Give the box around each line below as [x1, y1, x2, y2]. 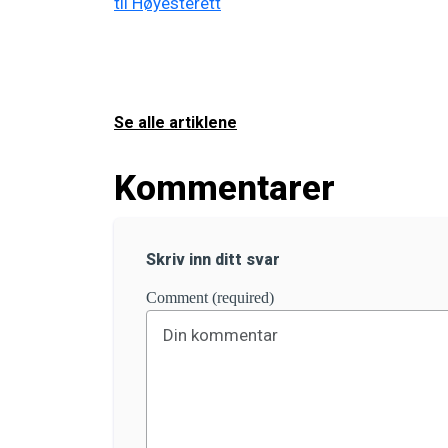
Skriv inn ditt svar [146, 250, 280, 269]
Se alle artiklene [114, 113, 237, 132]
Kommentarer [114, 167, 335, 209]
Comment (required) [146, 289, 274, 306]
